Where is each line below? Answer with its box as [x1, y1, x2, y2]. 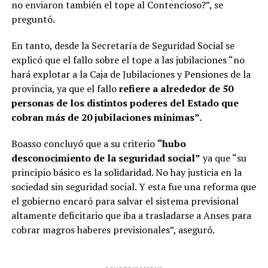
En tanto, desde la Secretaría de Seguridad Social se [11, 38, 234, 52]
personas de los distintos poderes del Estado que [11, 96, 239, 109]
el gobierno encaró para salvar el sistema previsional [11, 194, 239, 208]
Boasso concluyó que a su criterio [11, 136, 157, 150]
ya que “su [200, 151, 246, 165]
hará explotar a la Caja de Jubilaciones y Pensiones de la [11, 67, 251, 81]
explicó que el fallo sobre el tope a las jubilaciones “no [11, 53, 245, 66]
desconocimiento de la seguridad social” [11, 151, 200, 165]
